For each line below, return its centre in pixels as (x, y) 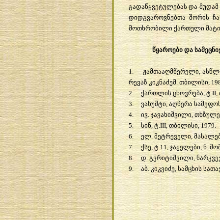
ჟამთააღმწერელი (171, 71)
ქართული (189, 28)
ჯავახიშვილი (171, 114)
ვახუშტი (153, 104)
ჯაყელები (185, 147)
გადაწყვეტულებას (158, 6)
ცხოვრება (188, 93)
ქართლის (156, 93)
